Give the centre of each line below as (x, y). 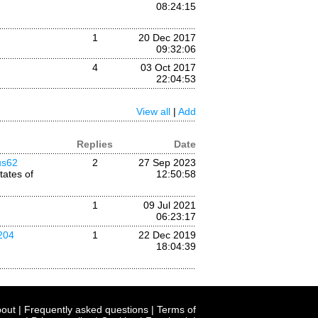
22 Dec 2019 (167, 235)
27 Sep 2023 (167, 163)
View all (153, 111)
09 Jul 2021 (170, 205)
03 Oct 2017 (168, 67)
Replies (95, 144)
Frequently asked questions (86, 309)
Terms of (176, 309)
